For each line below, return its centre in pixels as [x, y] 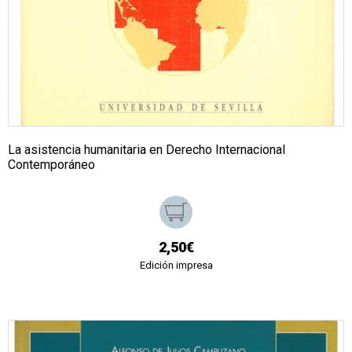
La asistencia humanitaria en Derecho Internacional [147, 149]
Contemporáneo [51, 164]
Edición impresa [176, 265]
